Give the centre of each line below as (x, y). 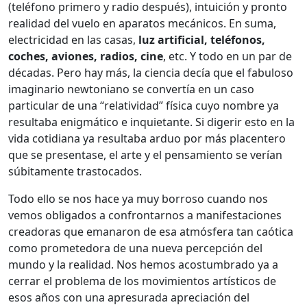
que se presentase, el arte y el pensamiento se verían (145, 155)
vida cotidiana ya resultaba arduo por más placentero (147, 138)
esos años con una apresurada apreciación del (129, 297)
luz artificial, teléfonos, (202, 39)
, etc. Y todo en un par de (228, 56)
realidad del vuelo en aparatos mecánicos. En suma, (142, 23)
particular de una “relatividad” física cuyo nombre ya (144, 105)
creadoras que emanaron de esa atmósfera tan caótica (151, 231)
